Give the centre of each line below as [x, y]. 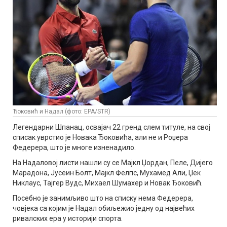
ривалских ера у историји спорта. [68, 218]
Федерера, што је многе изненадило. [74, 147]
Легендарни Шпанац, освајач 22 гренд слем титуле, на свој [111, 127]
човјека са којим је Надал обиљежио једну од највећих [104, 208]
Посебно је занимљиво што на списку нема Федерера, [103, 198]
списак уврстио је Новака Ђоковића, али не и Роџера [100, 137]
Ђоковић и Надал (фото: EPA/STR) [62, 111]
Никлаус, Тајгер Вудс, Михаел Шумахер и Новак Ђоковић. [108, 183]
